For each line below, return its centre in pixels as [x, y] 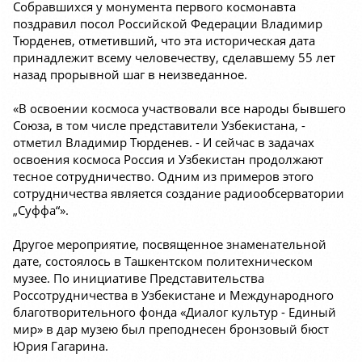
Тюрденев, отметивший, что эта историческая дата [164, 41]
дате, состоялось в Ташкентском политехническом [163, 261]
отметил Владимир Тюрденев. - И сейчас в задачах [164, 143]
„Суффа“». [41, 210]
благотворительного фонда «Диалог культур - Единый [175, 312]
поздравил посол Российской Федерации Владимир [168, 24]
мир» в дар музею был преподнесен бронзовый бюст [171, 329]
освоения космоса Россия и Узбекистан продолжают [168, 160]
